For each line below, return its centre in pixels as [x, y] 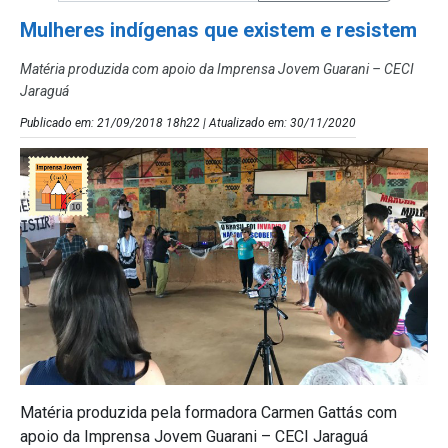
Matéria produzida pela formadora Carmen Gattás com [208, 413]
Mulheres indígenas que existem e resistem [218, 29]
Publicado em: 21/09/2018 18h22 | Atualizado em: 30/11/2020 [188, 122]
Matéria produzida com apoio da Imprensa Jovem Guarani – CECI [217, 68]
